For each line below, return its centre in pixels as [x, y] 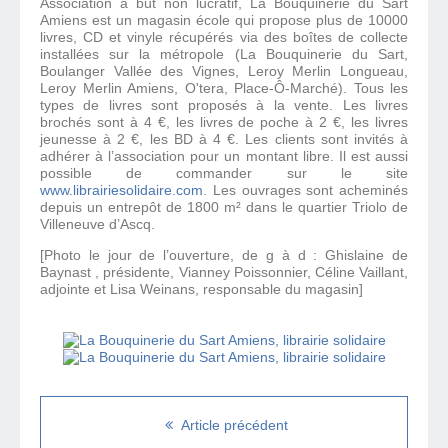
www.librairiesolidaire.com [121, 190]
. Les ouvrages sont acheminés [305, 190]
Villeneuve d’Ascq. [97, 224]
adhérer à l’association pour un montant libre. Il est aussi [224, 156]
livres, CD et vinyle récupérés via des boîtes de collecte [224, 37]
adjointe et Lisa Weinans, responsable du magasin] [201, 289]
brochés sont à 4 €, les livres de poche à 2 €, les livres [224, 122]
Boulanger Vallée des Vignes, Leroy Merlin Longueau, [224, 71]
